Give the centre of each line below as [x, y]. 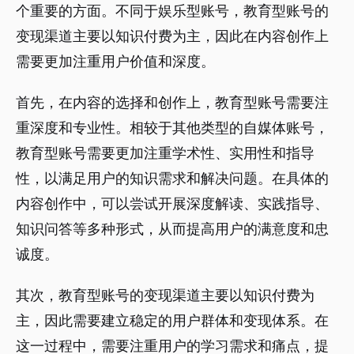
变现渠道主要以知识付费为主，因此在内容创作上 [172, 36]
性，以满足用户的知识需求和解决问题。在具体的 [172, 179]
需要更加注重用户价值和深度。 [115, 62]
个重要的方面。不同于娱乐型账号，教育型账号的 [172, 11]
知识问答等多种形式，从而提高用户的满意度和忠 [172, 229]
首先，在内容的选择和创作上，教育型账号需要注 [172, 103]
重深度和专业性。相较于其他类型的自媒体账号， [172, 128]
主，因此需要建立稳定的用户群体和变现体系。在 [172, 321]
